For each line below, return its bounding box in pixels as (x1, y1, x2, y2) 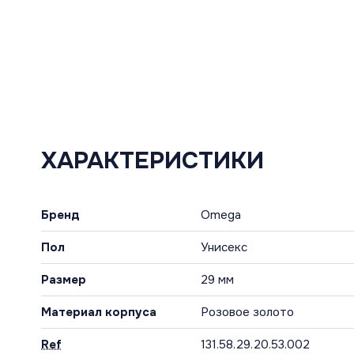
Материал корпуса (41, 303, 156, 320)
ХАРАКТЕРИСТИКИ (41, 145, 264, 175)
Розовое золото (201, 303, 294, 320)
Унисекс (201, 239, 247, 255)
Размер (41, 271, 86, 288)
